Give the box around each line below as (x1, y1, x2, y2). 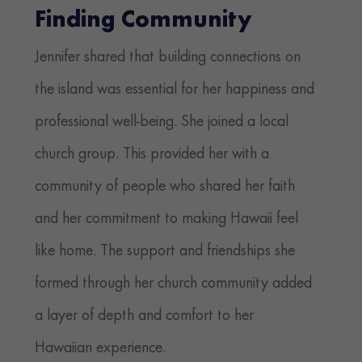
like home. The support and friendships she (35, 243, 296, 260)
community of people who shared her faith (35, 179, 296, 196)
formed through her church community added (35, 276, 313, 293)
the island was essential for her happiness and (35, 82, 315, 99)
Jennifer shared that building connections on (35, 49, 301, 66)
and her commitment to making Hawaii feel (35, 211, 299, 228)
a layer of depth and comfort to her (35, 308, 255, 325)
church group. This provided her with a (35, 146, 270, 163)
